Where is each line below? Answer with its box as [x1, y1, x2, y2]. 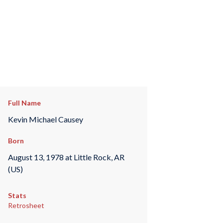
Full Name [7, 99, 41, 107]
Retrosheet [7, 201, 44, 210]
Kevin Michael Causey [7, 114, 83, 124]
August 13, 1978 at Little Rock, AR [7, 152, 124, 162]
